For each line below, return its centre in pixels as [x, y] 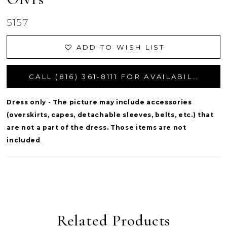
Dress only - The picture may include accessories [99, 102]
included [24, 140]
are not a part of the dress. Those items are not [97, 127]
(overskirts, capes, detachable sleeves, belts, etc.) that [110, 115]
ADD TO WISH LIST [121, 47]
